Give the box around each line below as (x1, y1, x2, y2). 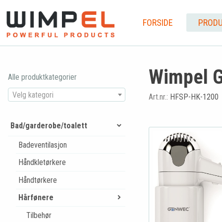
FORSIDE (142, 17, 173, 28)
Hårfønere (18, 193, 54, 203)
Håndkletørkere (18, 158, 66, 167)
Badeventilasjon (18, 140, 67, 150)
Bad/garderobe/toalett (10, 120, 87, 130)
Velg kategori (12, 90, 54, 100)
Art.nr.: (148, 92, 170, 102)
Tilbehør (26, 210, 52, 220)
